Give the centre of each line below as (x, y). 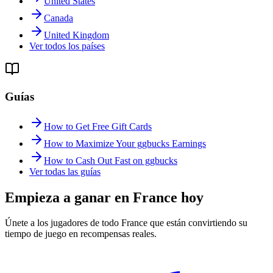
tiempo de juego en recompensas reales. (81, 234)
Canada (58, 18)
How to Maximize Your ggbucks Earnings (125, 143)
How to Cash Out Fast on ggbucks (111, 160)
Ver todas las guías (65, 171)
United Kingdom (76, 35)
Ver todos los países (67, 46)
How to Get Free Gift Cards (98, 126)
